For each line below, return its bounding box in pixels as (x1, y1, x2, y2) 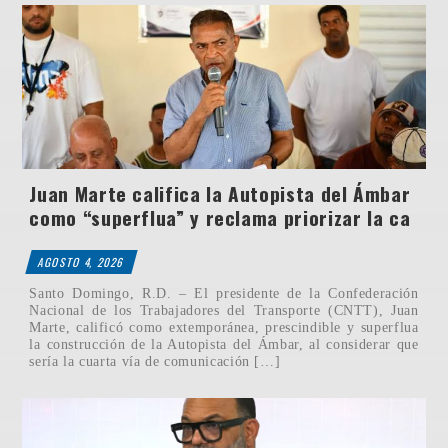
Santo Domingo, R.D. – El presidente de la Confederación (29, 285, 419, 302)
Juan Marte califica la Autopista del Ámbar (29, 179, 411, 209)
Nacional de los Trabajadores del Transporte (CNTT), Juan (29, 302, 419, 319)
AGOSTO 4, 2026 (36, 254, 127, 271)
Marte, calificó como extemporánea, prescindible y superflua (29, 319, 419, 336)
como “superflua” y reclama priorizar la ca (29, 203, 411, 233)
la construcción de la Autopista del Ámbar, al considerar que (29, 336, 419, 353)
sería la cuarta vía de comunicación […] (29, 353, 281, 370)
